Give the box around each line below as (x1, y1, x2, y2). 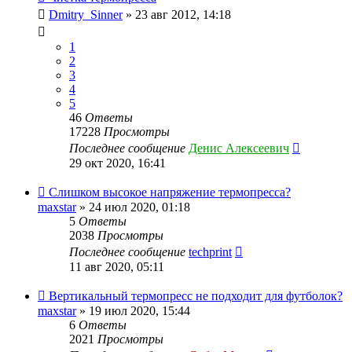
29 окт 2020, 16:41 (69, 156, 166, 170)
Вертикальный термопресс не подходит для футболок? (49, 288, 343, 302)
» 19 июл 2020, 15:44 (76, 303, 190, 317)
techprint (189, 244, 232, 258)
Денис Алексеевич (189, 141, 289, 155)
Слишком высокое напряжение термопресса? (49, 185, 291, 199)
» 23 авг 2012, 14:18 (123, 7, 231, 21)
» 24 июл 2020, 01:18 (76, 200, 190, 214)
